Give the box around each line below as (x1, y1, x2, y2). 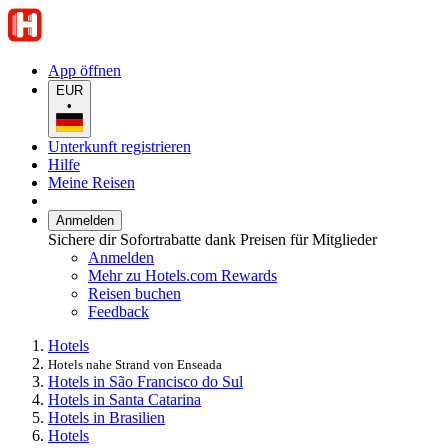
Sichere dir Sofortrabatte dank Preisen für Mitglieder (48, 230, 377, 248)
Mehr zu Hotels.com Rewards (88, 266, 277, 284)
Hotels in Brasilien (48, 408, 165, 426)
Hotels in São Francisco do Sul (48, 372, 243, 390)
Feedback (88, 302, 149, 320)
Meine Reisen (48, 173, 135, 191)
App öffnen (48, 62, 121, 79)
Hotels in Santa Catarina (48, 390, 201, 408)
